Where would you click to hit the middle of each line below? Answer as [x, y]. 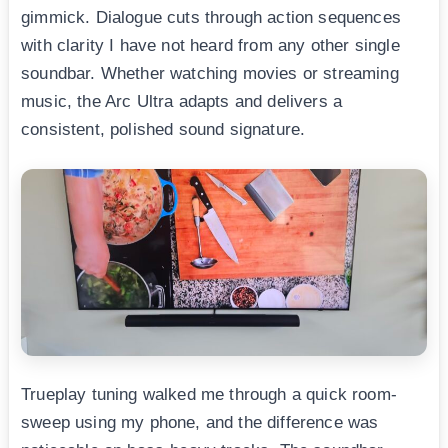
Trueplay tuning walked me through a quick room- [209, 395]
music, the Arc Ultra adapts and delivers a [182, 101]
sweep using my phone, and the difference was [200, 423]
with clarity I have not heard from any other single [210, 45]
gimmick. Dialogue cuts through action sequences [211, 17]
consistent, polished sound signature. [163, 129]
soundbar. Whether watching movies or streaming [210, 73]
